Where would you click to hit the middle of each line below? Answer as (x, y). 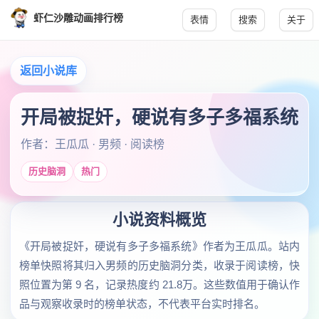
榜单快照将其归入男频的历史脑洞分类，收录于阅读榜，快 (159, 265)
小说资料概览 (159, 220)
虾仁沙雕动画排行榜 (78, 17)
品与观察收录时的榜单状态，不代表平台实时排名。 (142, 304)
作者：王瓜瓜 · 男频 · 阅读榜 (93, 144)
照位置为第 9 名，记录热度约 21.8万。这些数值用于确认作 (159, 284)
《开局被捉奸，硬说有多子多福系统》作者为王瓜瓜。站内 (159, 246)
